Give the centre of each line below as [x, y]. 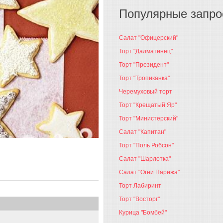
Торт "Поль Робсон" [146, 145]
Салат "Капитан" [143, 132]
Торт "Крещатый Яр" [148, 105]
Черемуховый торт [146, 92]
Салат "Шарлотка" [145, 159]
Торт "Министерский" [149, 118]
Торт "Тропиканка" [144, 78]
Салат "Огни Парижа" [149, 172]
